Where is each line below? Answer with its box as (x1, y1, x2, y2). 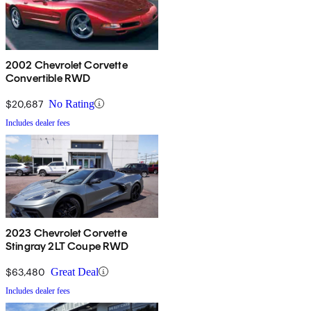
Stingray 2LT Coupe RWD (6, 239, 129, 253)
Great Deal (51, 265, 99, 278)
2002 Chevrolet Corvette (6, 58, 128, 72)
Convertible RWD (6, 71, 91, 85)
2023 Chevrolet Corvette (6, 226, 127, 239)
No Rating (49, 97, 94, 110)
